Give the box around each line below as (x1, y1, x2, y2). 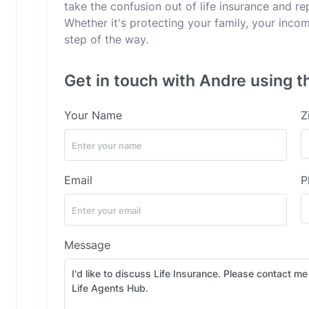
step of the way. (64, 32, 148, 46)
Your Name (64, 108, 122, 122)
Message (64, 238, 110, 252)
